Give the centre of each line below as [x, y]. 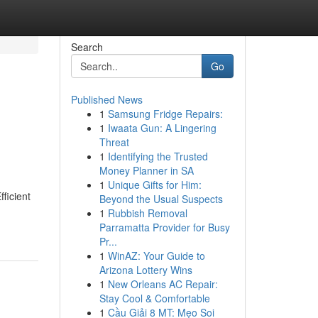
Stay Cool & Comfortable [154, 298]
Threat [114, 142]
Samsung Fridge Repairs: [165, 114]
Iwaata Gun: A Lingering [162, 128]
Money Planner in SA [146, 170]
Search [87, 47]
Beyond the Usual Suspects [161, 199]
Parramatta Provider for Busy [164, 227]
